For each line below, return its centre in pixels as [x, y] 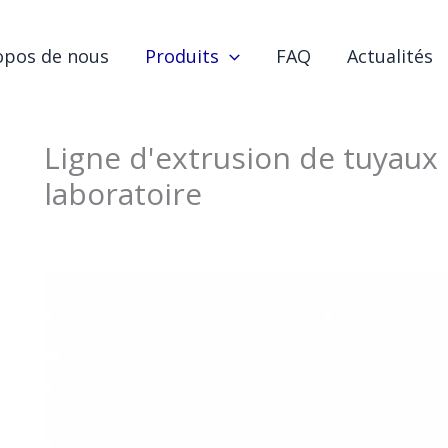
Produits [182, 56]
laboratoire [123, 193]
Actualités [389, 56]
